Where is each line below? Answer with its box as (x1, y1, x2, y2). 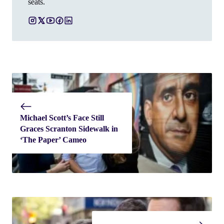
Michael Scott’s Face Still (20, 113, 104, 122)
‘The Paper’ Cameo (20, 135, 86, 144)
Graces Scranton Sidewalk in (20, 124, 118, 133)
